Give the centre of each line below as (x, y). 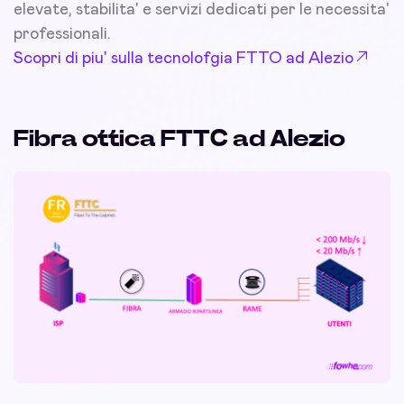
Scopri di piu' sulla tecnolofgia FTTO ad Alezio (184, 59)
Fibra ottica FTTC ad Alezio (179, 139)
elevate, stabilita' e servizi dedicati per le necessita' (202, 10)
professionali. (62, 35)
